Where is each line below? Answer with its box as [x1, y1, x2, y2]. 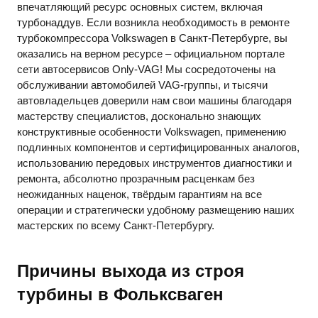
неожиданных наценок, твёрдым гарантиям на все [17, 187, 262, 200]
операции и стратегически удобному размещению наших [17, 203, 295, 216]
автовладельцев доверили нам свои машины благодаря [17, 94, 292, 106]
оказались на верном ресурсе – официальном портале [17, 47, 285, 60]
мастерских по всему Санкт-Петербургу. [17, 219, 214, 231]
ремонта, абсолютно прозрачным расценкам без [17, 172, 255, 185]
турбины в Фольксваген [17, 284, 224, 304]
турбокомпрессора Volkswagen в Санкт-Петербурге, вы [17, 31, 287, 44]
